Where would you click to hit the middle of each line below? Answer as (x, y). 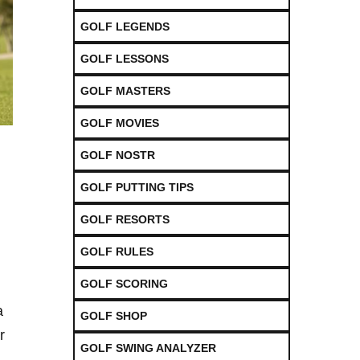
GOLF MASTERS (125, 90)
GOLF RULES (117, 251)
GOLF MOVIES (120, 123)
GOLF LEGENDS (125, 26)
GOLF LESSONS (125, 58)
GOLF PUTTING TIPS (137, 187)
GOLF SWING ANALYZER (148, 348)
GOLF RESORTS (125, 219)
